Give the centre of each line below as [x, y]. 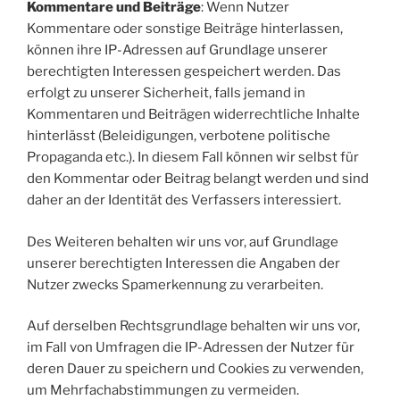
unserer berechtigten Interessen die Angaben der [183, 263]
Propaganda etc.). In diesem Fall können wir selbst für [193, 157]
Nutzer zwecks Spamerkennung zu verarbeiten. [175, 284]
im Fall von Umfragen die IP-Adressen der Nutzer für [191, 347]
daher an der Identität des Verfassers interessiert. [184, 200]
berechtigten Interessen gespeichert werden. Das [184, 71]
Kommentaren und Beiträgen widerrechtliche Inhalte [193, 114]
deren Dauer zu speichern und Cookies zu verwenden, [195, 369]
